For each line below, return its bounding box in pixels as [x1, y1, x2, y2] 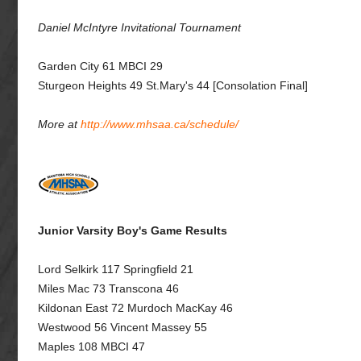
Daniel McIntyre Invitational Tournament [38, 21, 241, 34]
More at [38, 118, 81, 131]
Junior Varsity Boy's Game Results [38, 224, 227, 237]
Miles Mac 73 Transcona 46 [38, 282, 179, 295]
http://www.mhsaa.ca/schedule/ [81, 118, 239, 131]
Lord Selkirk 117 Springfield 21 [38, 263, 193, 276]
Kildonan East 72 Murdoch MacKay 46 [38, 301, 233, 314]
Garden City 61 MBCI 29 [38, 60, 163, 73]
